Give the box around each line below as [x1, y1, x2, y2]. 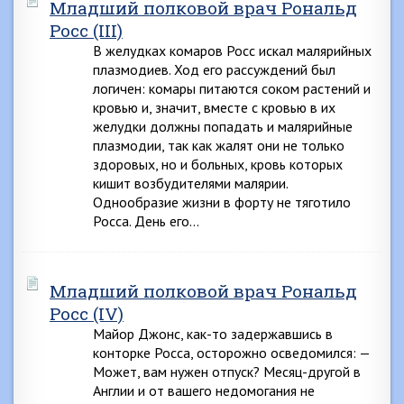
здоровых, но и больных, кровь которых [93, 155, 343, 173]
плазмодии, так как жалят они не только [93, 136, 344, 154]
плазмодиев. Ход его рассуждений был [93, 60, 335, 78]
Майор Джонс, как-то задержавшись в [93, 325, 333, 343]
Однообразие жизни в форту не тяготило [93, 193, 351, 211]
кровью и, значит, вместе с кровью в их [93, 98, 335, 116]
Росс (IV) [50, 302, 124, 325]
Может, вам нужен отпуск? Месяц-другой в [93, 363, 361, 381]
